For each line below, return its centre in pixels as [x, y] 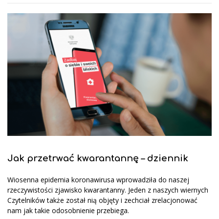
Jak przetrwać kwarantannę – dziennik [98, 159]
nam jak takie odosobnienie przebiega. [68, 210]
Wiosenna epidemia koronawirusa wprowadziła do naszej [98, 179]
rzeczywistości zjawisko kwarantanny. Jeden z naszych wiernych [108, 190]
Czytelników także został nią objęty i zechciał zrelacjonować [102, 200]
